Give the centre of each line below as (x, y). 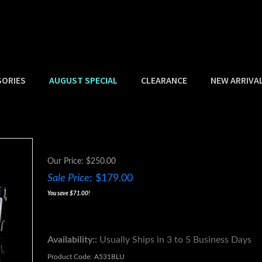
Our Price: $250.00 (82, 161)
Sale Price (68, 178)
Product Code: (70, 257)
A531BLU (109, 257)
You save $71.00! (69, 194)
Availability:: (72, 240)
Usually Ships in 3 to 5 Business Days (174, 240)
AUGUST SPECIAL (83, 80)
